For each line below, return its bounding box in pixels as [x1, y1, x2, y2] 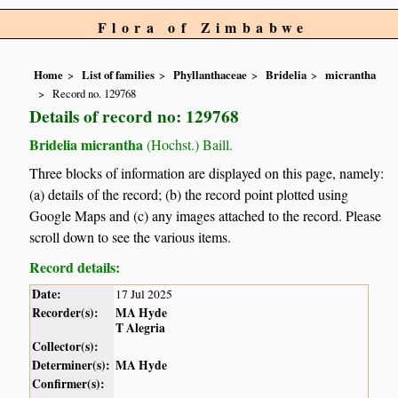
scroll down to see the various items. [29, 227, 232, 247]
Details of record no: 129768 [29, 103, 240, 129]
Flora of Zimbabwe [98, 17, 309, 37]
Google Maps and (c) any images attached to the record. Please [29, 206, 382, 226]
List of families [82, 67, 155, 84]
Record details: [29, 257, 121, 278]
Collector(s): [32, 338, 99, 356]
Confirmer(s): [32, 375, 106, 394]
